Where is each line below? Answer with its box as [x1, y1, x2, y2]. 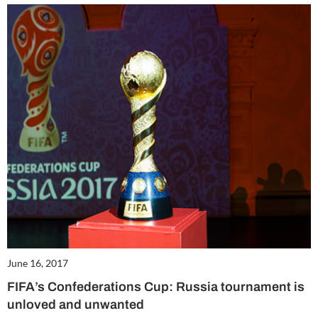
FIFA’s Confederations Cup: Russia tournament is [7, 279, 305, 294]
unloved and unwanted [7, 297, 144, 312]
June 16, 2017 [7, 256, 68, 269]
